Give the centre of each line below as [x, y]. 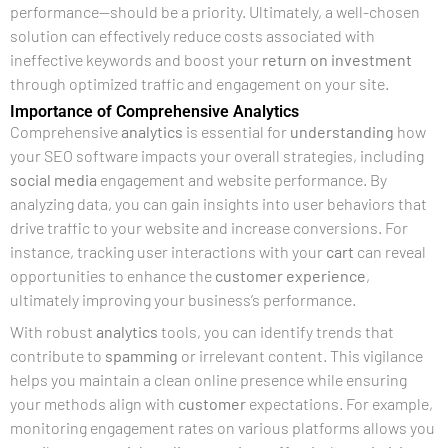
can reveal [390, 251]
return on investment [337, 59]
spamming [141, 355]
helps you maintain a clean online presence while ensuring [208, 379]
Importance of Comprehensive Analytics [154, 111]
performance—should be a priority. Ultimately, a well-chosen [215, 11]
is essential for [236, 131]
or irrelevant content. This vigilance [300, 355]
